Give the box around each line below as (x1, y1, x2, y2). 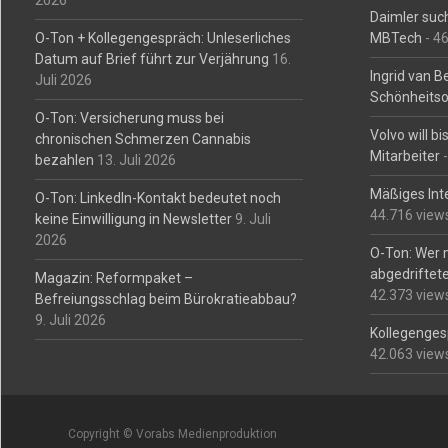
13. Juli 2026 (96, 152, 176, 168)
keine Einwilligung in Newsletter (34, 211, 232, 227)
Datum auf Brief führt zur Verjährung (34, 51, 269, 67)
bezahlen (34, 152, 94, 168)
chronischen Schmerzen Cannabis (34, 131, 251, 147)
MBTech (370, 30, 423, 46)
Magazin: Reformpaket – (34, 270, 193, 286)
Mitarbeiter (370, 148, 441, 164)
